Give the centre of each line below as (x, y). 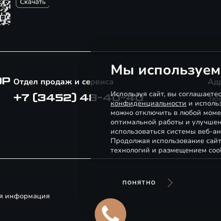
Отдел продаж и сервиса (63, 82)
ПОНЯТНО (139, 183)
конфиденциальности (148, 103)
